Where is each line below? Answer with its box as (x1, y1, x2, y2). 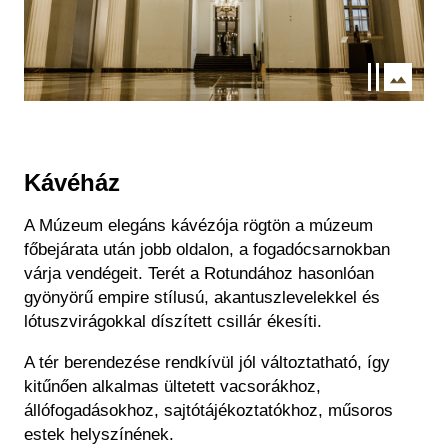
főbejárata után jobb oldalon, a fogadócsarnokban (24, 239, 390, 259)
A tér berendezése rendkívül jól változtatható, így (24, 352, 390, 372)
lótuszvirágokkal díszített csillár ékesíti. (24, 311, 322, 331)
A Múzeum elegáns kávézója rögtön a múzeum (24, 215, 373, 235)
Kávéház (24, 168, 120, 196)
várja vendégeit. (24, 263, 148, 283)
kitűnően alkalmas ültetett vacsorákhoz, (24, 376, 321, 396)
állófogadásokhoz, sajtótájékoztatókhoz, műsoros (24, 400, 393, 420)
